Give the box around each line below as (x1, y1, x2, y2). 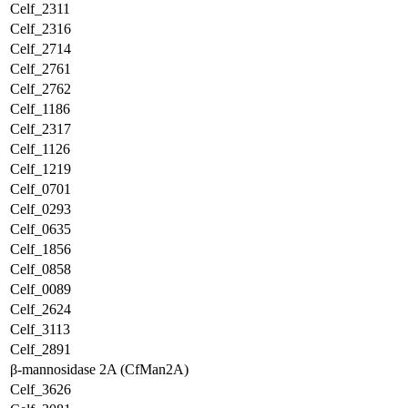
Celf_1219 (10, 161, 71, 177)
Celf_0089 (10, 281, 71, 297)
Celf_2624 (10, 301, 71, 317)
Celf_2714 (10, 41, 71, 56)
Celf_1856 (10, 241, 71, 257)
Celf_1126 (10, 141, 70, 157)
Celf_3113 (10, 321, 70, 337)
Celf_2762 (10, 81, 71, 97)
